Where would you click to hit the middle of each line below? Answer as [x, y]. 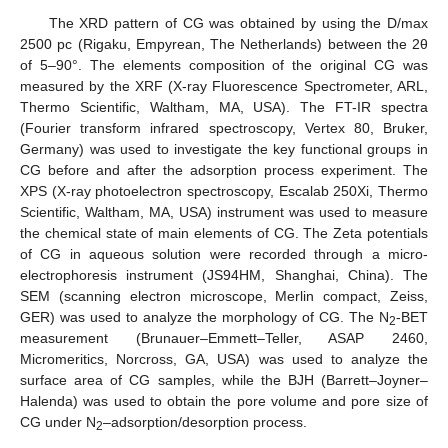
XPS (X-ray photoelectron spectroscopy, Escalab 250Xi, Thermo [224, 191]
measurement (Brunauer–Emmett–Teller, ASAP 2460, [224, 338]
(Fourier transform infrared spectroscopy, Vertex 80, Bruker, [224, 128]
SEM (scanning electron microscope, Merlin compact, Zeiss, [224, 296]
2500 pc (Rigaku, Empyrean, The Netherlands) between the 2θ [224, 44]
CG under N [58, 422]
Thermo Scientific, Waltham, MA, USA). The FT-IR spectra [224, 107]
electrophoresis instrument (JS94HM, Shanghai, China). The [224, 275]
